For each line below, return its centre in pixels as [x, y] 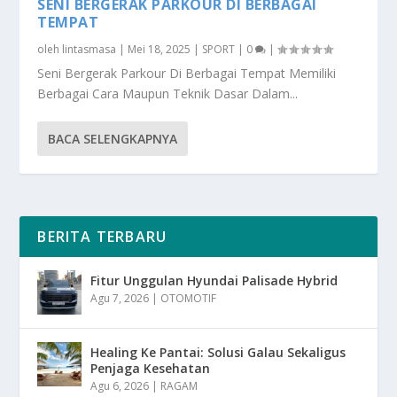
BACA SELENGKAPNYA [113, 139]
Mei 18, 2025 [160, 50]
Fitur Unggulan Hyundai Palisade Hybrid [214, 281]
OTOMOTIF [189, 299]
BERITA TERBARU [102, 237]
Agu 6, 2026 [120, 386]
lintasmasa [90, 50]
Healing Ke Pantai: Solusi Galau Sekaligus [218, 353]
